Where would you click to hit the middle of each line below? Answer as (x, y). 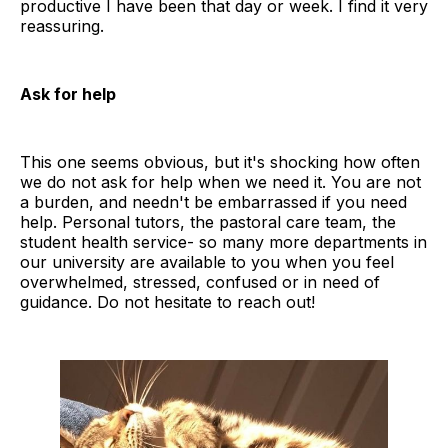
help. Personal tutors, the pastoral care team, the (208, 222)
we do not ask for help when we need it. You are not (220, 182)
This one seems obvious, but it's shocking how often (220, 162)
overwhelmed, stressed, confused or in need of (200, 282)
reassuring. (62, 26)
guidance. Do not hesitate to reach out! (167, 302)
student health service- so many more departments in (223, 242)
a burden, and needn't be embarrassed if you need (213, 202)
